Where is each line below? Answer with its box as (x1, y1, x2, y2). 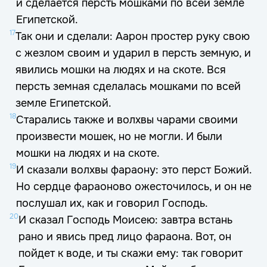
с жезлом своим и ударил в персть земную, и (15, 46, 251, 60)
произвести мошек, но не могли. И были (16, 130, 222, 143)
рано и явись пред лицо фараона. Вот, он (18, 230, 231, 243)
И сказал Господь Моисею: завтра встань (18, 213, 232, 226)
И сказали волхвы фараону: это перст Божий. (16, 163, 252, 176)
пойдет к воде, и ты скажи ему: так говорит (18, 247, 243, 260)
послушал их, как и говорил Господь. (16, 197, 208, 210)
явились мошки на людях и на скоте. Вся (15, 63, 226, 76)
